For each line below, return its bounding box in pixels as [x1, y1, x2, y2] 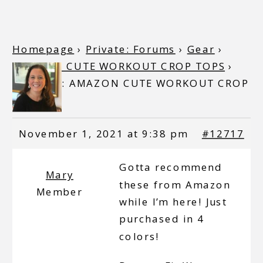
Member [36, 185, 83, 199]
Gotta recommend [119, 160, 223, 174]
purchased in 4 [119, 212, 205, 226]
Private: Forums [86, 42, 176, 56]
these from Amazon [119, 177, 231, 192]
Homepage [12, 42, 75, 56]
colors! [119, 229, 160, 244]
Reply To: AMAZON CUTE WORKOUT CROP [12, 76, 249, 90]
